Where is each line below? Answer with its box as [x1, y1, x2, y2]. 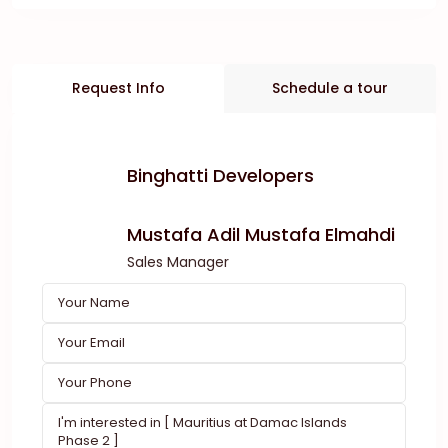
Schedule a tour [272, 78, 388, 98]
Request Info [71, 78, 165, 98]
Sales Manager [127, 251, 229, 272]
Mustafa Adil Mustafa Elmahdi [127, 221, 395, 247]
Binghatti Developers [127, 163, 314, 188]
